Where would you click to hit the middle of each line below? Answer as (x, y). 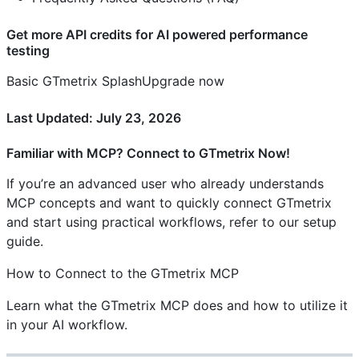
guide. (25, 241)
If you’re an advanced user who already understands (165, 183)
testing (28, 50)
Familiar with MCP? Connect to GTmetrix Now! (148, 153)
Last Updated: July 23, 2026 (94, 117)
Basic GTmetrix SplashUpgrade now (115, 81)
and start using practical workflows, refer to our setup (171, 222)
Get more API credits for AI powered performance (157, 34)
